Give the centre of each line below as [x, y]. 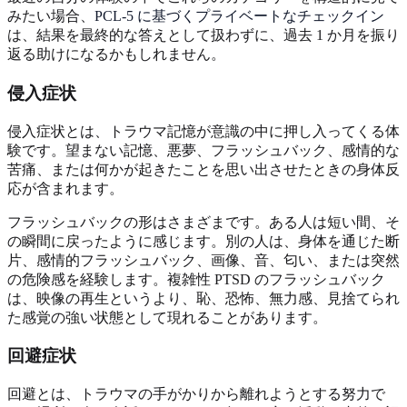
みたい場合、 [51, 16]
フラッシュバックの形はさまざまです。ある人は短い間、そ [203, 222]
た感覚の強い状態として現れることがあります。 [167, 317]
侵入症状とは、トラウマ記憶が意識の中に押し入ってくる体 [203, 131]
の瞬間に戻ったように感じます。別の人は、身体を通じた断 [203, 241]
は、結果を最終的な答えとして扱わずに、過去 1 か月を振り [203, 35]
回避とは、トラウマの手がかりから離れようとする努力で [196, 393]
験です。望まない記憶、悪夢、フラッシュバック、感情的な [203, 150]
